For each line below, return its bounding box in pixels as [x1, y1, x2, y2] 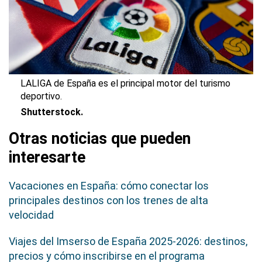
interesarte [9, 148, 85, 167]
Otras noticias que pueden [9, 129, 191, 149]
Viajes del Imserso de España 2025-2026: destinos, [9, 235, 247, 248]
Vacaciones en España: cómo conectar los [9, 180, 209, 192]
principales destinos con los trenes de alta [9, 194, 208, 207]
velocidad [9, 209, 54, 222]
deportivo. [20, 91, 62, 102]
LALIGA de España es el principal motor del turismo [20, 78, 230, 89]
